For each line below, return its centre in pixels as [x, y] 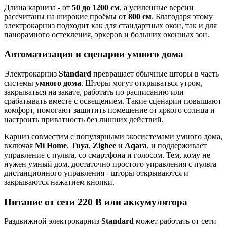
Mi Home [51, 146]
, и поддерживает [177, 146]
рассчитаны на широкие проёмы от [66, 16]
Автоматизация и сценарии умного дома [94, 54]
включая [20, 146]
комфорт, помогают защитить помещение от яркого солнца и [109, 110]
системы [20, 83]
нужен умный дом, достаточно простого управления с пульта [110, 164]
